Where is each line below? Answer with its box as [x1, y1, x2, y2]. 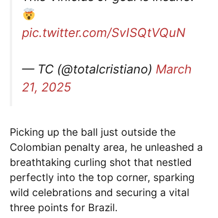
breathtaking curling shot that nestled [10, 156, 192, 168]
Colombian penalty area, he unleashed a [10, 141, 203, 153]
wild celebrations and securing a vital [10, 186, 189, 199]
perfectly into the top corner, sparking [10, 171, 195, 183]
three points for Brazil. [10, 201, 118, 214]
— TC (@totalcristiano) [22, 61, 156, 76]
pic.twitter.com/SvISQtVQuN [22, 25, 185, 40]
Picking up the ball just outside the [10, 126, 176, 138]
